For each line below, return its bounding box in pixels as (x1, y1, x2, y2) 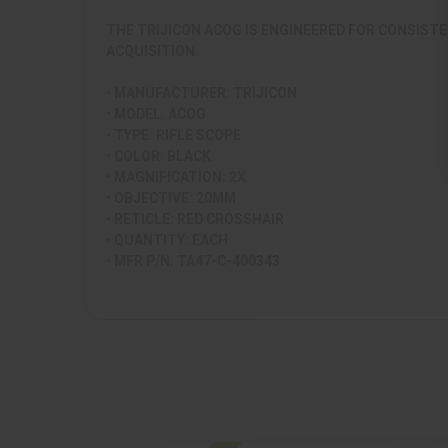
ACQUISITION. (106, 42, 199, 59)
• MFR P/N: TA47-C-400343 (106, 252, 280, 269)
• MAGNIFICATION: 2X (106, 168, 246, 185)
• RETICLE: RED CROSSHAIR (106, 210, 284, 227)
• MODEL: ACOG (106, 105, 206, 122)
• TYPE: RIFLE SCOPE (106, 126, 241, 143)
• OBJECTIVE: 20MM (106, 189, 236, 206)
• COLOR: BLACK (106, 147, 211, 164)
